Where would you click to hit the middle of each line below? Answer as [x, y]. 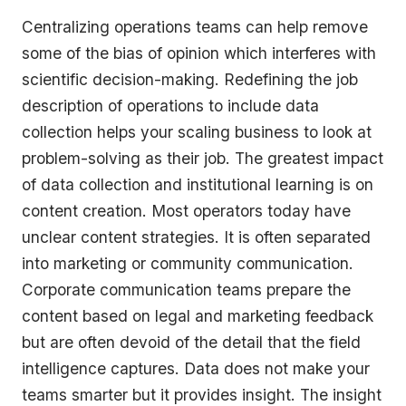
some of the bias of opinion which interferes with [199, 53]
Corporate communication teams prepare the [186, 290]
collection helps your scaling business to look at [197, 132]
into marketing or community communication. [188, 264]
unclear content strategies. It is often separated [196, 237]
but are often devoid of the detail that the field [191, 343]
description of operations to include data [170, 106]
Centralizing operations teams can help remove [195, 27]
